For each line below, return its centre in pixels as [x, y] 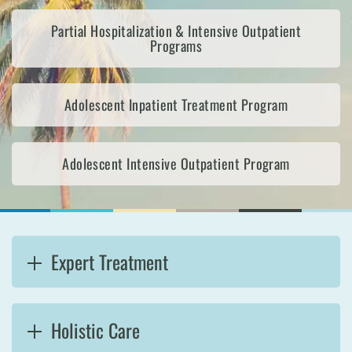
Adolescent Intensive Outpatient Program [176, 163]
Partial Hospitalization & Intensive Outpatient [176, 31]
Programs [176, 46]
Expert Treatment [110, 262]
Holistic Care [95, 330]
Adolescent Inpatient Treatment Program [176, 104]
